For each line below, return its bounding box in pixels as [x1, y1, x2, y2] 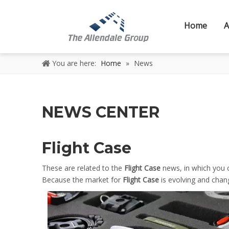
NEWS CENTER [42, 103, 159, 122]
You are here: [52, 58, 96, 68]
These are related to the [42, 163, 124, 173]
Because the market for [42, 175, 123, 185]
